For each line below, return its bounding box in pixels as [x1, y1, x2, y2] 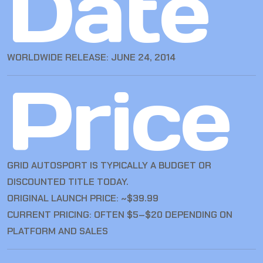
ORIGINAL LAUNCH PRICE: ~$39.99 [7, 192, 159, 205]
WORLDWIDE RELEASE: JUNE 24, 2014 [7, 51, 176, 64]
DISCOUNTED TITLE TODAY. [7, 176, 129, 188]
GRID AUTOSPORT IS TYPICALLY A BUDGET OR [7, 159, 211, 172]
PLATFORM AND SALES [7, 225, 108, 238]
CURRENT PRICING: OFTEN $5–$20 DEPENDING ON [7, 208, 232, 221]
